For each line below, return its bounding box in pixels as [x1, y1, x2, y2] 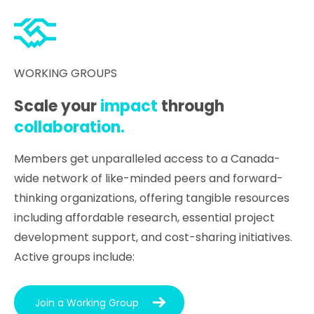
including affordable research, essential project [14, 210, 275, 226]
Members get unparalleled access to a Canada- [14, 151, 281, 168]
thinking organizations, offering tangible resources [14, 190, 290, 207]
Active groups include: [14, 249, 135, 266]
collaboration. [14, 116, 125, 139]
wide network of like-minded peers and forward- [14, 170, 284, 187]
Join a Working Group [35, 295, 139, 310]
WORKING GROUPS [14, 65, 118, 82]
